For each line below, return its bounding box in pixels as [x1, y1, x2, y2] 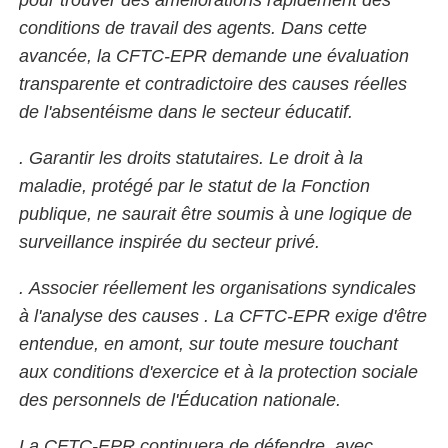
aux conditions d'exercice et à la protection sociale [19, 361, 418, 382]
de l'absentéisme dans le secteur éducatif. [19, 101, 353, 122]
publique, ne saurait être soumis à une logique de [19, 203, 412, 224]
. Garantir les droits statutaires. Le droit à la [19, 147, 363, 168]
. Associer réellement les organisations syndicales [19, 277, 416, 298]
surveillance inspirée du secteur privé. [19, 231, 320, 252]
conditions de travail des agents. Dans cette [19, 17, 367, 38]
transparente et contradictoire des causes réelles [19, 73, 407, 94]
